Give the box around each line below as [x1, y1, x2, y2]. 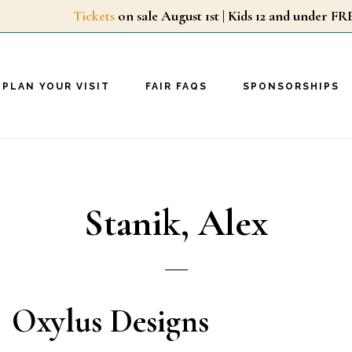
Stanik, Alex [84, 200, 268, 246]
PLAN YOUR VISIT [2, 81, 110, 92]
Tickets [73, 7, 115, 24]
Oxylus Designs [12, 301, 210, 341]
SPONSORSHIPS [242, 81, 339, 92]
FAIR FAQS [145, 81, 207, 92]
